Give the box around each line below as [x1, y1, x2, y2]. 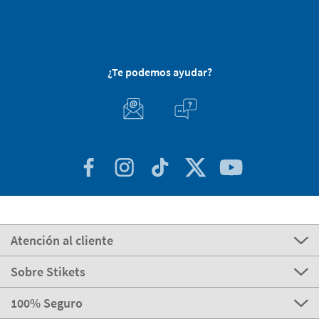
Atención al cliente [11, 232, 113, 249]
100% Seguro [11, 295, 83, 312]
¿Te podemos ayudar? [107, 65, 212, 80]
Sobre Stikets [11, 263, 85, 281]
